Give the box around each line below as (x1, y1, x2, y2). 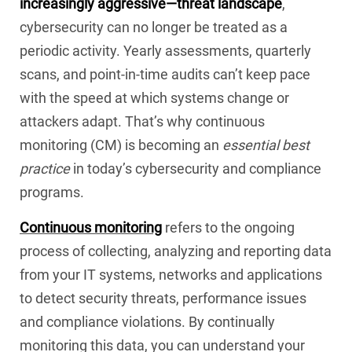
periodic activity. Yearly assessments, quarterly (20, 42, 311, 60)
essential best (222, 137, 310, 154)
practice (20, 160, 70, 178)
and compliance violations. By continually (20, 313, 275, 331)
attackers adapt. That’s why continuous (20, 113, 265, 130)
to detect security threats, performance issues (20, 290, 306, 307)
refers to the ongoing (162, 219, 295, 236)
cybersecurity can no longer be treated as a (20, 19, 288, 36)
